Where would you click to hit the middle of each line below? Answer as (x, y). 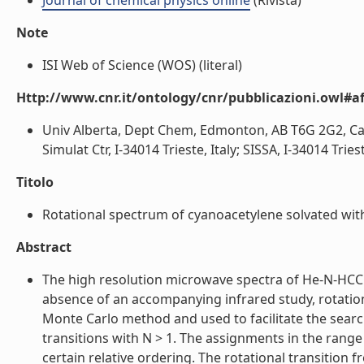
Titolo (35, 182)
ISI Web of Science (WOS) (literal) (142, 65)
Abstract (44, 247)
